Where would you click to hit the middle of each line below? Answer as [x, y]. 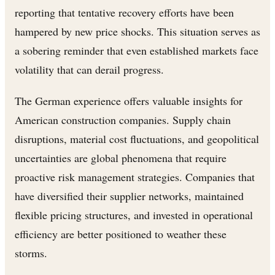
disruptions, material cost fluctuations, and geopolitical [137, 138]
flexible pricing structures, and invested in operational [134, 215]
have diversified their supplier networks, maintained [129, 196]
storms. [31, 253]
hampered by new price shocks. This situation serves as [137, 31]
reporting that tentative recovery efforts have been [124, 12]
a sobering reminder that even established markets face [137, 50]
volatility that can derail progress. [89, 69]
